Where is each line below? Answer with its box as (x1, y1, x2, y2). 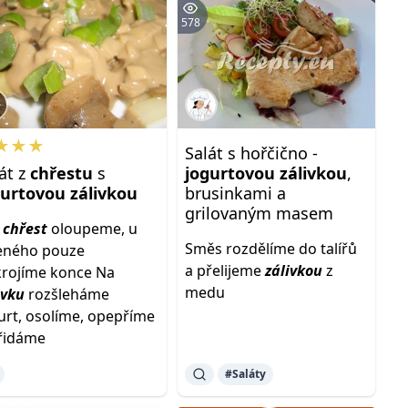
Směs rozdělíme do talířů (184, 239, 357, 259)
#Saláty (224, 366, 266, 382)
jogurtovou (184, 162, 275, 184)
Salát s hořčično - (184, 142, 318, 164)
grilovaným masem (184, 202, 333, 224)
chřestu (30, 162, 94, 184)
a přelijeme (184, 260, 265, 280)
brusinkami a (184, 182, 286, 204)
